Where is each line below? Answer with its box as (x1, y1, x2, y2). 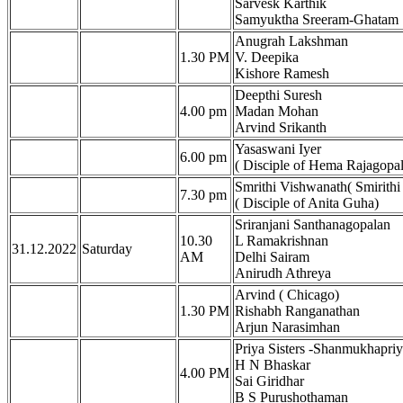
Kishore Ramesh (235, 66, 329, 82)
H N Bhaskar (235, 357, 310, 373)
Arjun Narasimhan (235, 319, 340, 336)
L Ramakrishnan (235, 233, 328, 249)
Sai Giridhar (235, 373, 304, 390)
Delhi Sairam (235, 249, 309, 265)
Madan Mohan (235, 103, 318, 120)
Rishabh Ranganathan (235, 303, 360, 319)
